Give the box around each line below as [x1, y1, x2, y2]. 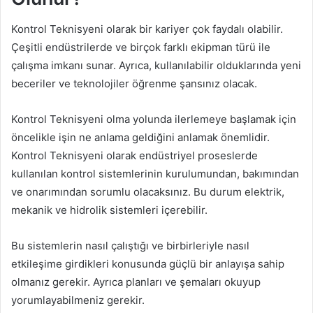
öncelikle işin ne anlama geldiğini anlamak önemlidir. [11, 131, 270, 145]
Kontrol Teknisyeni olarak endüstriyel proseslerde [11, 149, 258, 163]
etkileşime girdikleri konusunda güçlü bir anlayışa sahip [11, 257, 284, 271]
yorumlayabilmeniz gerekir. [11, 293, 145, 307]
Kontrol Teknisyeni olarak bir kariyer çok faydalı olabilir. [11, 22, 283, 36]
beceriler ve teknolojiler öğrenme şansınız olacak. [11, 77, 257, 91]
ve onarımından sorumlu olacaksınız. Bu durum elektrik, [11, 185, 284, 199]
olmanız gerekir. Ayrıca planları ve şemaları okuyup [11, 275, 261, 289]
